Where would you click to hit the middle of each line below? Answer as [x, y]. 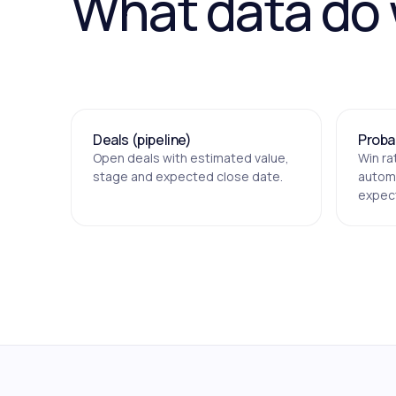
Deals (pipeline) [142, 139]
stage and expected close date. [188, 176]
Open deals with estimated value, [191, 157]
